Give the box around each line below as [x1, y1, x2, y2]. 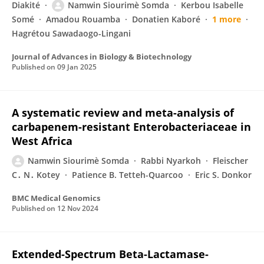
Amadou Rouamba [46, 14, 120, 25]
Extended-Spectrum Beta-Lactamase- [12, 247, 209, 261]
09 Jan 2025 [57, 62, 97, 72]
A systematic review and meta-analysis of [12, 105, 234, 120]
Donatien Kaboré [132, 14, 200, 25]
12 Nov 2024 [57, 203, 98, 213]
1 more [212, 14, 241, 25]
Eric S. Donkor [195, 169, 252, 180]
